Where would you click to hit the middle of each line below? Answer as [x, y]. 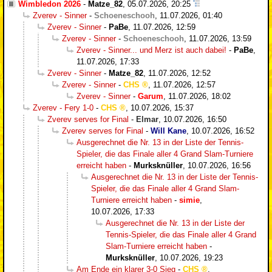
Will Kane [168, 131]
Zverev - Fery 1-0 [63, 108]
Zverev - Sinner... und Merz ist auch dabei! [151, 50]
